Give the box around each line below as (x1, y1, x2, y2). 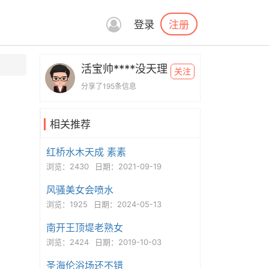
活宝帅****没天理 (80, 62, 168, 75)
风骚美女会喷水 (46, 184, 113, 196)
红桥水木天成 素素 (46, 146, 126, 158)
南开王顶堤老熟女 (46, 222, 123, 234)
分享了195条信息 (80, 82, 136, 91)
